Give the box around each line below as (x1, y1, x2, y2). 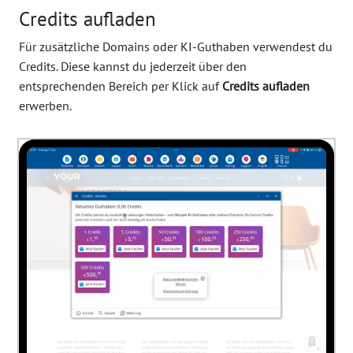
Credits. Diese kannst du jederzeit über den (19, 58, 247, 75)
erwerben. (19, 98, 72, 114)
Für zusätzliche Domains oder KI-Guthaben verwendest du (19, 39, 333, 55)
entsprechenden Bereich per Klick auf (19, 78, 222, 95)
